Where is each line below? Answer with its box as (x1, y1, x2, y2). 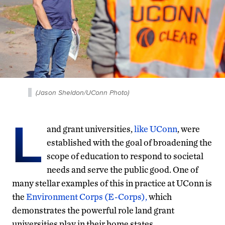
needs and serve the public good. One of (47, 164, 198, 175)
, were (177, 123, 200, 134)
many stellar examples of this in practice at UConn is (12, 177, 212, 188)
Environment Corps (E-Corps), (26, 191, 147, 202)
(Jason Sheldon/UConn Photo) (36, 87, 129, 97)
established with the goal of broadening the (47, 137, 212, 148)
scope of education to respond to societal (47, 150, 203, 161)
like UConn (134, 123, 177, 134)
